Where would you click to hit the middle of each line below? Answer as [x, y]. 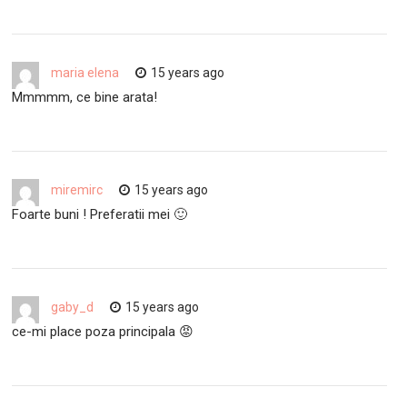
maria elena [85, 72]
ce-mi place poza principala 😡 [103, 331]
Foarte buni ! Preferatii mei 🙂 [100, 214]
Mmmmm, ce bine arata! [85, 97]
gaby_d [73, 307]
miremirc [77, 189]
